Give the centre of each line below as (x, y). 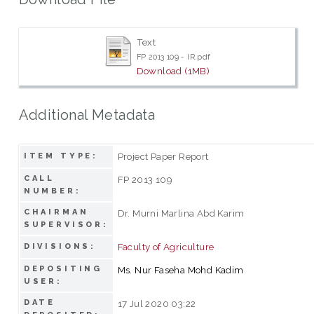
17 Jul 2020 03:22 (157, 303)
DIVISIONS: (60, 246)
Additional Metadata (87, 115)
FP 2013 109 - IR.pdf (173, 57)
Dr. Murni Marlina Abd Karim (181, 213)
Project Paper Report (163, 156)
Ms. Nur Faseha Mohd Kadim (180, 269)
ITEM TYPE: (61, 156)
